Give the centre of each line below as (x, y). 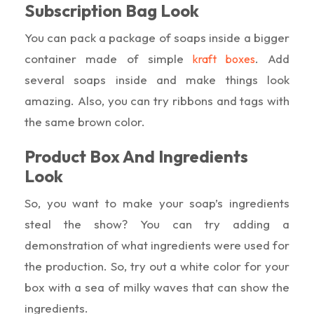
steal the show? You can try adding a (157, 224)
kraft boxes (224, 59)
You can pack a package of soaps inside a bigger (157, 37)
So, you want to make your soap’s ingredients (157, 203)
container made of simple (109, 58)
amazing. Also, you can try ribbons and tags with (157, 100)
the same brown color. (85, 121)
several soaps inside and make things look (157, 79)
